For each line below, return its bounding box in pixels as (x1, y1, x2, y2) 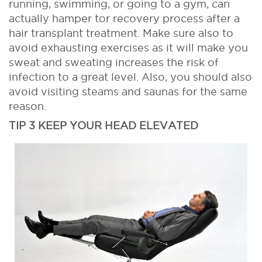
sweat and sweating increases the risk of (9, 57, 219, 68)
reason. (9, 101, 46, 112)
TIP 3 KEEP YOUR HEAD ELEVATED (9, 120, 198, 132)
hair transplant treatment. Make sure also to (9, 27, 233, 39)
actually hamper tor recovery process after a (9, 13, 240, 25)
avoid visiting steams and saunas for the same (9, 86, 247, 98)
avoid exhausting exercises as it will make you (9, 42, 248, 54)
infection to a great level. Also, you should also (9, 71, 252, 83)
